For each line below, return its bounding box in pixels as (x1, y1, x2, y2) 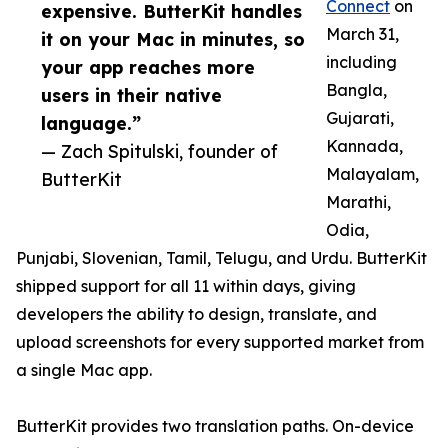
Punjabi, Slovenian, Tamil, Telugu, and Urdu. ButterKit (16, 248, 427, 269)
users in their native (41, 84, 222, 107)
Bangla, (326, 80, 387, 101)
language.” (41, 112, 141, 135)
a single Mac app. (16, 360, 152, 381)
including (326, 52, 397, 73)
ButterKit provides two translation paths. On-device (16, 416, 414, 437)
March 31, (326, 24, 399, 45)
